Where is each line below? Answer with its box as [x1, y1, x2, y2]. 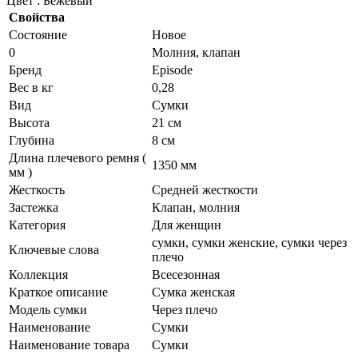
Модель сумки [9, 302, 87, 316]
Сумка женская [152, 284, 235, 299]
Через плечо [152, 302, 217, 316]
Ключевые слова [9, 242, 99, 257]
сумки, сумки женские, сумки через [152, 235, 347, 249]
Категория [9, 217, 66, 232]
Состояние [9, 27, 67, 42]
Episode [152, 62, 193, 77]
